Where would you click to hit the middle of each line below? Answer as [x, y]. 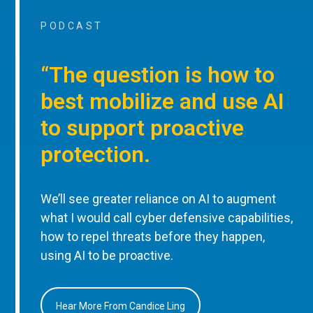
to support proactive [143, 128]
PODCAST [72, 26]
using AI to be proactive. [107, 256]
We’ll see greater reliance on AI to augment [159, 199]
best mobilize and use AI [163, 101]
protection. [96, 154]
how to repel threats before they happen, [153, 237]
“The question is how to [158, 74]
